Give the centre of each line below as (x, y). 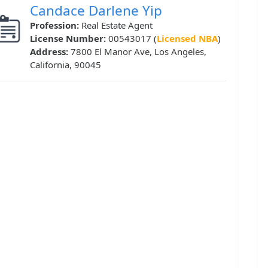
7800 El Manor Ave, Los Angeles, (138, 52)
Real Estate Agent (117, 25)
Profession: (56, 25)
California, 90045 (66, 65)
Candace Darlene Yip (96, 11)
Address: (50, 52)
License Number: (69, 39)
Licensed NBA (187, 39)
